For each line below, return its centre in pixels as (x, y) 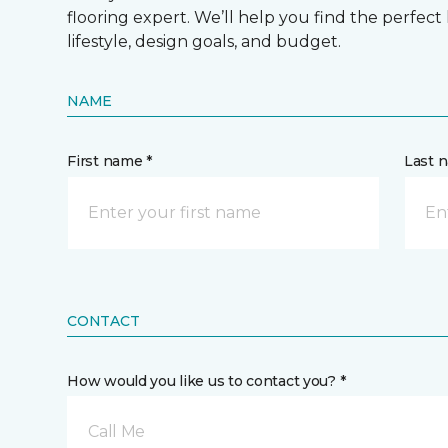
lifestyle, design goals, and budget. (204, 41)
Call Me (116, 431)
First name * (109, 161)
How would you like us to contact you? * (206, 381)
